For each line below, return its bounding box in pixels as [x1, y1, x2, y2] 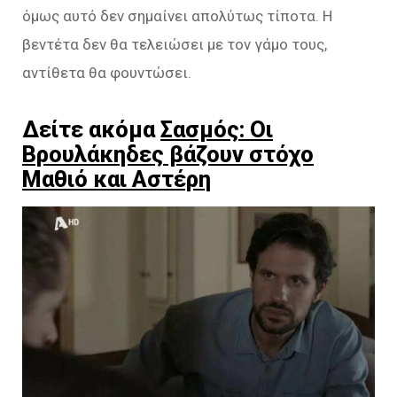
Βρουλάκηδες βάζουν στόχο [22, 141, 314, 168]
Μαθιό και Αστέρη [22, 166, 211, 193]
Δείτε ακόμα [22, 116, 160, 144]
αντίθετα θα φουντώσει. [22, 64, 191, 82]
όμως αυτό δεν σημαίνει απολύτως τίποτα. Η [22, 7, 332, 26]
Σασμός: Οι [160, 116, 273, 144]
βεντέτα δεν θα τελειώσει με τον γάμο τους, [22, 35, 327, 54]
